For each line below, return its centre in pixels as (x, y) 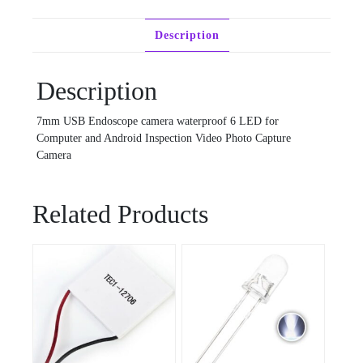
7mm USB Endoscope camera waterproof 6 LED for (158, 121)
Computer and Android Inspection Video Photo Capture (164, 138)
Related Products (120, 214)
